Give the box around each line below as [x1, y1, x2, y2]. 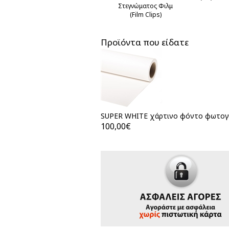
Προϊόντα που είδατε [101, 36, 189, 48]
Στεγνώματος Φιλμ [118, 2, 173, 10]
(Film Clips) [129, 10, 162, 19]
